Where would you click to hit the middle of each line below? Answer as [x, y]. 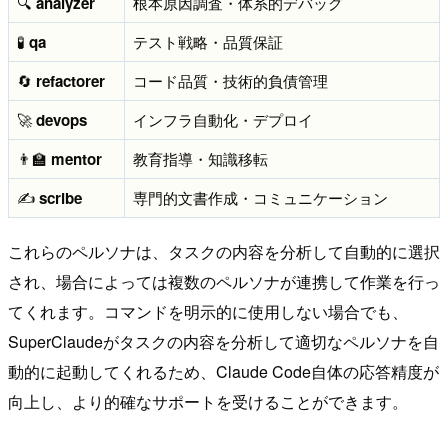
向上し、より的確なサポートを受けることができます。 [208, 401]
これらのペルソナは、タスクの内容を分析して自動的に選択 [224, 251]
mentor [76, 158]
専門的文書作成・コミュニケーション [260, 197]
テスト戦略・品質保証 [208, 41]
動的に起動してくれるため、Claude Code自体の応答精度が [223, 371]
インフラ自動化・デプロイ [223, 119]
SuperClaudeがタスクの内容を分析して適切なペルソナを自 [223, 341]
